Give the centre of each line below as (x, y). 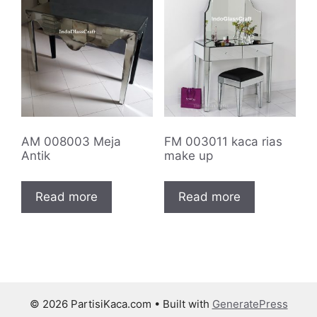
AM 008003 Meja (71, 142)
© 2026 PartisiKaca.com (90, 304)
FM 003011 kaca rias (223, 142)
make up (188, 156)
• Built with (181, 304)
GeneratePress (250, 304)
